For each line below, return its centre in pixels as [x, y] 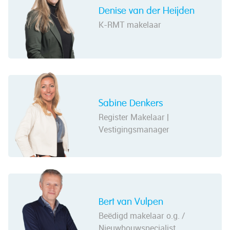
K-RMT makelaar [130, 24]
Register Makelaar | [134, 117]
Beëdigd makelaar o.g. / [142, 215]
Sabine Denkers [131, 103]
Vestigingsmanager [134, 129]
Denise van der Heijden [147, 11]
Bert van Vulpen [131, 202]
